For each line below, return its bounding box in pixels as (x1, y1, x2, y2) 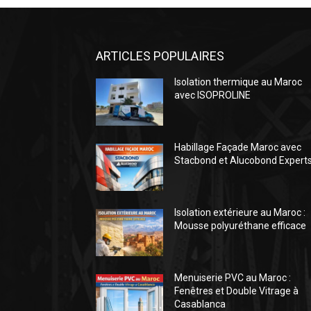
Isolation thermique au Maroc (174, 76, 303, 88)
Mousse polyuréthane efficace (174, 220, 307, 232)
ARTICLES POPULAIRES (96, 49, 224, 64)
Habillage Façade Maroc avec (174, 142, 302, 153)
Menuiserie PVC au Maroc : (174, 272, 292, 284)
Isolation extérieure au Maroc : (174, 207, 306, 219)
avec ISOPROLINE (174, 90, 251, 101)
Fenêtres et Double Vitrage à (174, 285, 299, 297)
